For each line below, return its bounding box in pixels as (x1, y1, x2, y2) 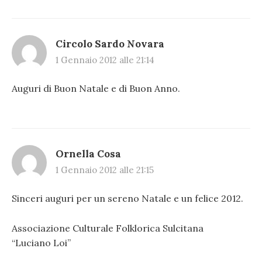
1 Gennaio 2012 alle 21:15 (56, 164, 154, 176)
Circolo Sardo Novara (56, 37, 164, 50)
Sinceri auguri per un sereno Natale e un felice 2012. (12, 192, 243, 205)
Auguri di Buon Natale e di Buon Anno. (12, 82, 180, 94)
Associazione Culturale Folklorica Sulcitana (12, 222, 204, 234)
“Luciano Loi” (12, 236, 71, 249)
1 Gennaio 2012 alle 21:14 (56, 54, 154, 65)
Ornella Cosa (56, 147, 121, 161)
